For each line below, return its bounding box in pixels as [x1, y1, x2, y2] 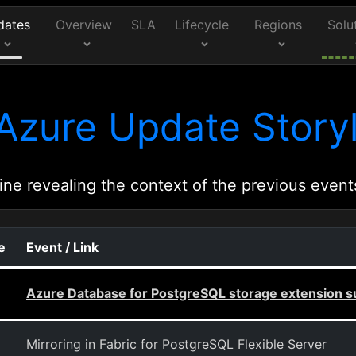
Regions [254, 17, 303, 33]
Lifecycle [175, 17, 230, 33]
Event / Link [26, 239, 99, 255]
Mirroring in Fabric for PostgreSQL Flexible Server [26, 336, 327, 352]
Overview [56, 17, 112, 33]
